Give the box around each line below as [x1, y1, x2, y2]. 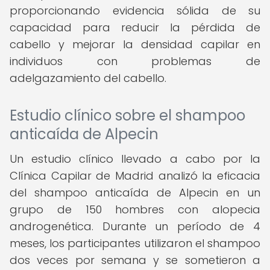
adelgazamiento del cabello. [10, 71, 166, 86]
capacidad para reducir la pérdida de [10, 20, 260, 35]
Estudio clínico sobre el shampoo [10, 105, 245, 125]
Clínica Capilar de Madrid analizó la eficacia [10, 168, 260, 183]
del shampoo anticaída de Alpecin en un [10, 185, 260, 200]
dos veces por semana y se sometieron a [10, 253, 260, 268]
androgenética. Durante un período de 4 [10, 219, 260, 234]
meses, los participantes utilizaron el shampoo [10, 236, 260, 251]
